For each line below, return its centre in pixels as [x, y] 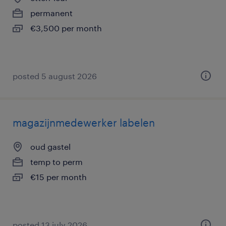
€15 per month [59, 177]
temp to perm [56, 162]
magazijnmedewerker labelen [84, 123]
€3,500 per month [66, 28]
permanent [51, 13]
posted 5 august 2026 [55, 76]
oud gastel [50, 147]
